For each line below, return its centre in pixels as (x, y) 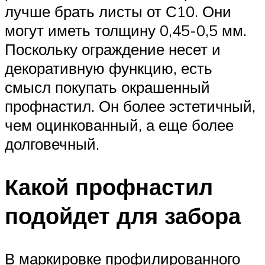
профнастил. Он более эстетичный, (130, 106)
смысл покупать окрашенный (107, 87)
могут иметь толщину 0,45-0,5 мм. (126, 30)
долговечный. (52, 144)
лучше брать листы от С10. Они (118, 12)
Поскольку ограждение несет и (113, 49)
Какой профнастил (109, 187)
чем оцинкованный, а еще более (119, 125)
